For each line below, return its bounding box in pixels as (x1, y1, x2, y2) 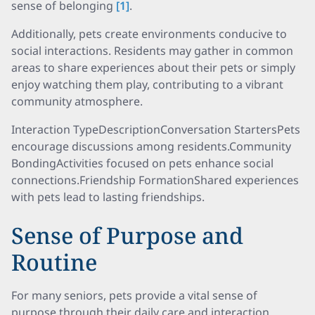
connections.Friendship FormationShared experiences (11, 172, 299, 188)
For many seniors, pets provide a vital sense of (11, 288, 257, 303)
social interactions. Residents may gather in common (11, 43, 293, 58)
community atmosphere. (11, 94, 143, 109)
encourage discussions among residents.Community (11, 139, 291, 154)
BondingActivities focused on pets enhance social (11, 155, 274, 171)
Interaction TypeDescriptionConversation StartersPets (11, 122, 300, 137)
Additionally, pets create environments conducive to (11, 26, 287, 41)
